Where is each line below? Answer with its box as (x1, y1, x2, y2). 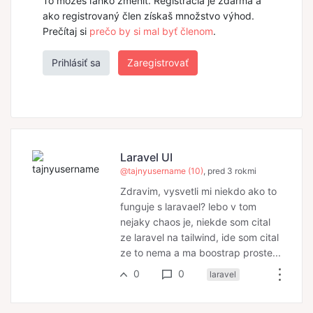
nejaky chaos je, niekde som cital (120, 215, 270, 228)
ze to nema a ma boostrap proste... (120, 246, 281, 259)
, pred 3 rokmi (203, 165, 256, 176)
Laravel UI (120, 150, 173, 164)
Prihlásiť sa (52, 56, 101, 68)
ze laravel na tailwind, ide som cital (120, 231, 279, 243)
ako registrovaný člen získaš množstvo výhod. (43, 9, 254, 22)
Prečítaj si (43, 24, 89, 37)
